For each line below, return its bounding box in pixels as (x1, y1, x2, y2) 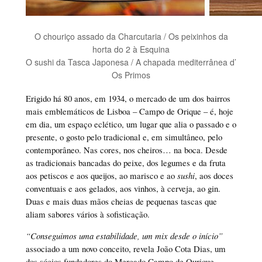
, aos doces (194, 170, 233, 182)
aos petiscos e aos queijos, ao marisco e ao (25, 170, 177, 182)
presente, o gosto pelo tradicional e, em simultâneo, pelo (25, 131, 222, 143)
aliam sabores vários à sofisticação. (25, 208, 150, 220)
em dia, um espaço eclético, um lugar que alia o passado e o (25, 118, 236, 130)
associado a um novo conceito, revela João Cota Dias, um (25, 243, 226, 255)
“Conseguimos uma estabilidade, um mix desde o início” (25, 230, 223, 242)
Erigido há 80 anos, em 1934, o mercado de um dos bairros (25, 92, 230, 105)
